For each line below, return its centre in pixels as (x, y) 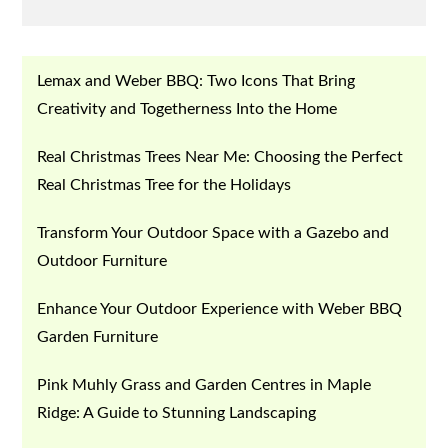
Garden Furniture (98, 336)
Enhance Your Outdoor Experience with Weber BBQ (220, 308)
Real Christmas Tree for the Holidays (164, 184)
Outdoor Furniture (102, 260)
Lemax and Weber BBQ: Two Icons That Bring (196, 80)
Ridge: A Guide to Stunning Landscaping (177, 412)
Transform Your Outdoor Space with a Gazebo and (213, 232)
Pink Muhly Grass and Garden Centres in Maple (204, 384)
